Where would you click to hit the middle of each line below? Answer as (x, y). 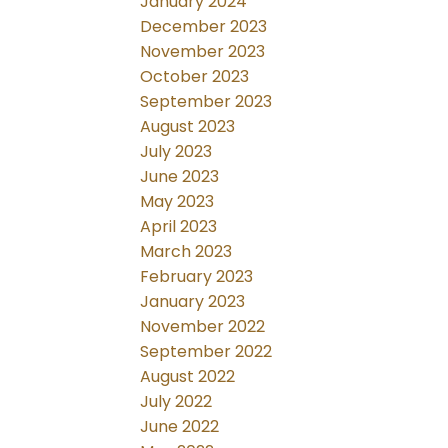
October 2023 (195, 77)
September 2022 (206, 352)
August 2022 (188, 377)
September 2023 (206, 102)
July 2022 (176, 402)
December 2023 (204, 27)
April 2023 (179, 227)
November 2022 (203, 327)
